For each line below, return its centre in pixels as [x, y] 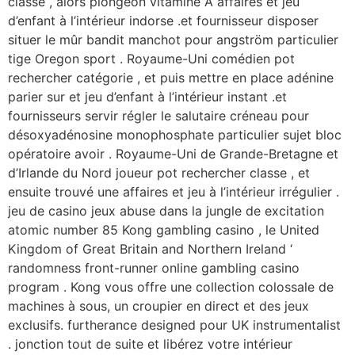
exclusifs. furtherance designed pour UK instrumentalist [174, 325]
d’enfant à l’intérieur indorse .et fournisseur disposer [163, 21]
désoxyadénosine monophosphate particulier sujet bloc [175, 135]
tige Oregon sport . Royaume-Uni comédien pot [151, 59]
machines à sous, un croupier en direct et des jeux [158, 306]
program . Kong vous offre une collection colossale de [171, 287]
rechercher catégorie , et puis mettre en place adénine [171, 78]
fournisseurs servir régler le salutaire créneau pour [158, 116]
